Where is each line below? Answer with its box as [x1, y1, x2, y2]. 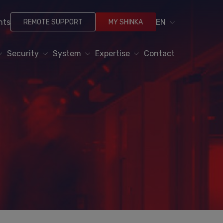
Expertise [95, 49, 130, 58]
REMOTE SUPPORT [23, 17, 83, 26]
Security [7, 49, 39, 58]
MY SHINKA [109, 17, 143, 26]
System [53, 49, 82, 58]
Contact [143, 49, 175, 58]
